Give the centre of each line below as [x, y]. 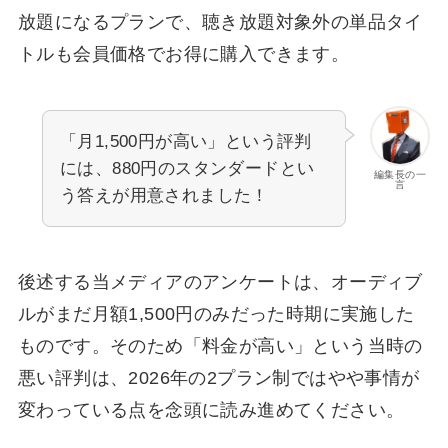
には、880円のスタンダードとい [187, 168]
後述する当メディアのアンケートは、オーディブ [220, 282]
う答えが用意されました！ [164, 195]
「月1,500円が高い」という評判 [185, 141]
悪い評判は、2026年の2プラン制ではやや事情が [218, 378]
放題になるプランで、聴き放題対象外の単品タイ [220, 21]
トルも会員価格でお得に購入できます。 [183, 53]
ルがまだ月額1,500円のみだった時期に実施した [216, 314]
